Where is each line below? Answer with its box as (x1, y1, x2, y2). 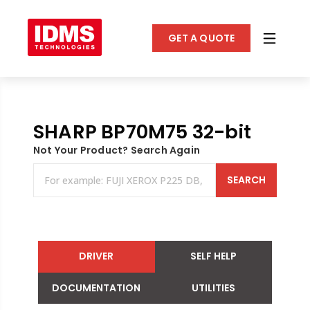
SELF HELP (190, 249, 237, 264)
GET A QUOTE (168, 30, 235, 45)
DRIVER (79, 249, 114, 264)
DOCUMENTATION (52, 281, 141, 295)
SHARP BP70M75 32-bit (33, 118, 251, 145)
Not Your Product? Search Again (33, 143, 200, 157)
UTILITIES (192, 281, 236, 295)
